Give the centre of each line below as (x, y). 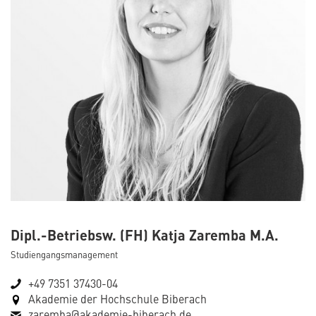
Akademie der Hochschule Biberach (117, 299)
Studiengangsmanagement (64, 255)
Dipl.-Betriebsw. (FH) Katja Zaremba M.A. (145, 235)
